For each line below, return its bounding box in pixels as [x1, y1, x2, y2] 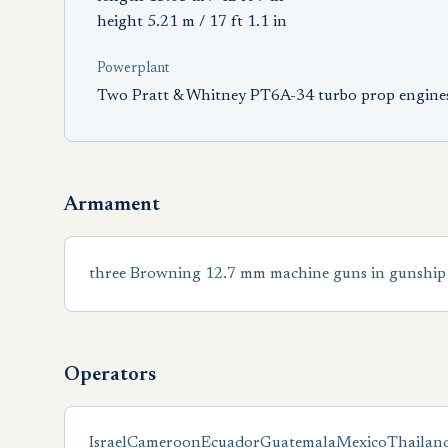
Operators [64, 365, 156, 385]
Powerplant [97, 62, 170, 76]
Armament [64, 195, 160, 215]
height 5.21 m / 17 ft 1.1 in [97, 14, 287, 30]
